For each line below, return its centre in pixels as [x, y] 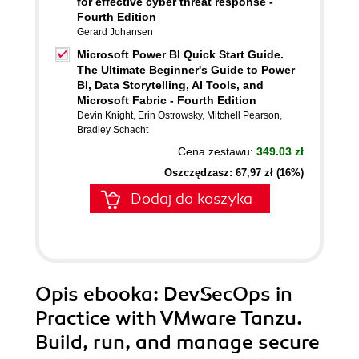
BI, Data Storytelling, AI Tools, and [170, 85]
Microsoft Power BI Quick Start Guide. [180, 54]
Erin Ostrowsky [170, 115]
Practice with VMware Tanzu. [169, 318]
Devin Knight [105, 115]
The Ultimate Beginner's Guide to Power [186, 70]
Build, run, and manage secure [177, 342]
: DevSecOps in [223, 294]
